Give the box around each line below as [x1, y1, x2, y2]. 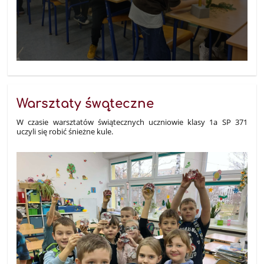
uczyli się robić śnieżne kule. [16, 126, 114, 137]
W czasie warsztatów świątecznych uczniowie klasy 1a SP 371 [16, 117, 247, 128]
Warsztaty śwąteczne [16, 97, 154, 111]
